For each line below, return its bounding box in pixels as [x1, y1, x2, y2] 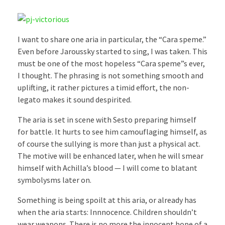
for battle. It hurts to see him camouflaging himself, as [18, 126, 207, 137]
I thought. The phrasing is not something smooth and [18, 70, 203, 80]
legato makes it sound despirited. [18, 94, 132, 104]
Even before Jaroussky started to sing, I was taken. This [18, 46, 207, 56]
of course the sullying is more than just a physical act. [18, 138, 200, 149]
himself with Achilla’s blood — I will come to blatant [18, 162, 197, 173]
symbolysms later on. [18, 174, 91, 185]
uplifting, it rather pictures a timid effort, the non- [18, 82, 189, 92]
